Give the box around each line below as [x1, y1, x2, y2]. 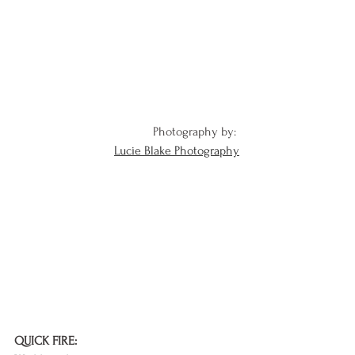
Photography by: [153, 124, 239, 139]
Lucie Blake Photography [114, 143, 239, 158]
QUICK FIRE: [14, 334, 77, 349]
